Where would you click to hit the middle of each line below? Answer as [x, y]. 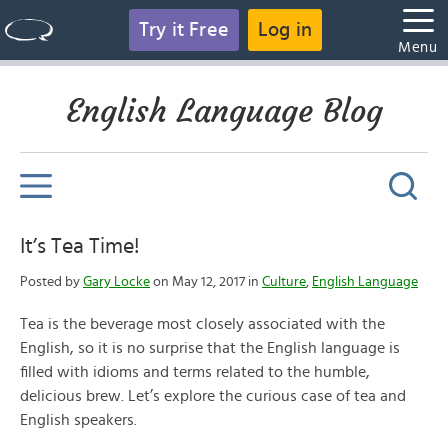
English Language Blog [224, 111]
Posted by [51, 282]
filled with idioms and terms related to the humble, [195, 372]
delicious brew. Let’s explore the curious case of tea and [213, 396]
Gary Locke [116, 282]
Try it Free [183, 30]
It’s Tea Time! [80, 246]
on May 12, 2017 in [206, 282]
